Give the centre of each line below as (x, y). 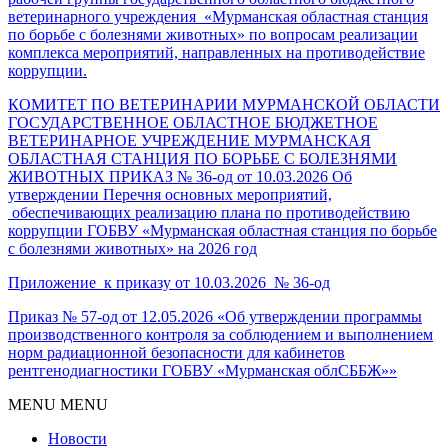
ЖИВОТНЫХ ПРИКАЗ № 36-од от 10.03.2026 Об (180, 176)
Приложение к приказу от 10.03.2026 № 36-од (169, 282)
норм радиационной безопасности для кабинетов (176, 352)
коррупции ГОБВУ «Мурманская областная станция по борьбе (222, 230)
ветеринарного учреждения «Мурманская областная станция (218, 16)
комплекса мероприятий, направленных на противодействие (216, 52)
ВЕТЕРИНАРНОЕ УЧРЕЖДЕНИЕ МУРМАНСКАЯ (189, 140)
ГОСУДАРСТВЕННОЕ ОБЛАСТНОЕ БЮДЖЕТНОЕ (193, 122)
